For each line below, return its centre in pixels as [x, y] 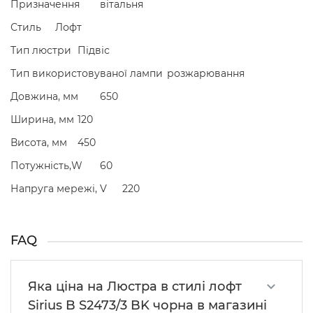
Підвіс [94, 51]
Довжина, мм [44, 97]
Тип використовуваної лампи [87, 74]
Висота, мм [39, 143]
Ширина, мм [42, 120]
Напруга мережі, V [59, 189]
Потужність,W [46, 166]
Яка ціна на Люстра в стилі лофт [135, 287]
